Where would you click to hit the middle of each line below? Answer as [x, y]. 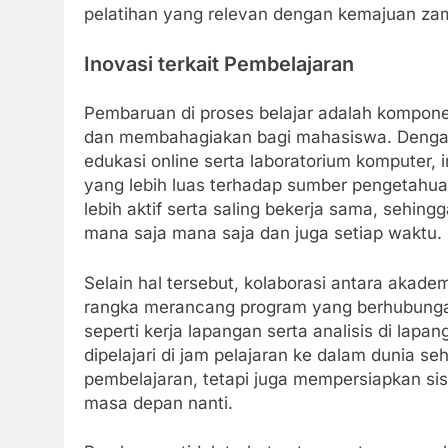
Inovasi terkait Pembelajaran [219, 63]
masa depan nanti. [158, 402]
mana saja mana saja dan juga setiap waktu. [263, 233]
